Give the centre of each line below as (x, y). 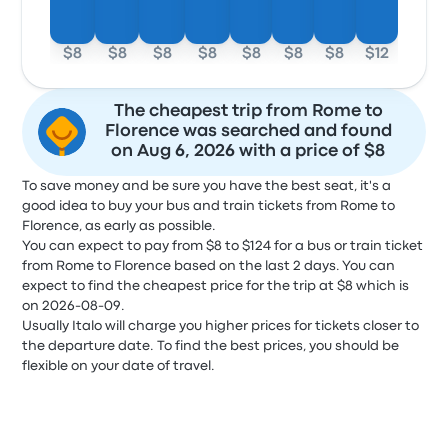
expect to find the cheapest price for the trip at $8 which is (216, 286)
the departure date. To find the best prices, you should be (211, 346)
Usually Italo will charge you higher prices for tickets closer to (221, 326)
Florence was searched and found (248, 131)
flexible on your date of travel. (119, 366)
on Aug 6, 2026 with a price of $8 (248, 151)
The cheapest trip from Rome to (248, 111)
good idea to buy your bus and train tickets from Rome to (209, 206)
